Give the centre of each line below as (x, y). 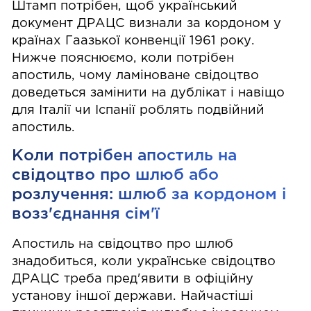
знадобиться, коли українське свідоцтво (144, 262)
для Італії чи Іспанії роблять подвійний (138, 111)
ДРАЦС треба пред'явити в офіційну (133, 279)
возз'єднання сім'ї (86, 214)
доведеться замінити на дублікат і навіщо (149, 93)
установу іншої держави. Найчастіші (133, 297)
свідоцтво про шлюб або (116, 175)
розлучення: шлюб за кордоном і (150, 194)
